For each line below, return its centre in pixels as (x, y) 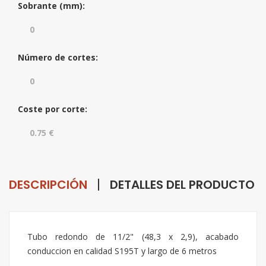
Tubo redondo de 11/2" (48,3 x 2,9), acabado (133, 237)
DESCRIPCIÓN (48, 185)
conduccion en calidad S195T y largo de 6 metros (122, 251)
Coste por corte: (53, 109)
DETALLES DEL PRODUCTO (182, 185)
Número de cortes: (58, 57)
